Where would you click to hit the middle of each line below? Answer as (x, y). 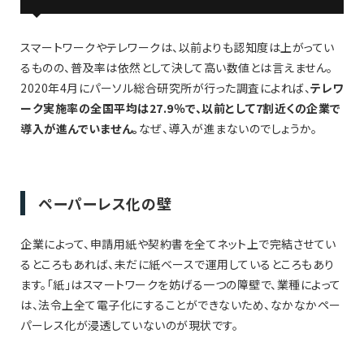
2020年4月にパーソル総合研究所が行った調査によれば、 (165, 88)
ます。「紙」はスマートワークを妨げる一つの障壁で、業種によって (181, 285)
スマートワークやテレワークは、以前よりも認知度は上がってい (178, 48)
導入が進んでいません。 (80, 129)
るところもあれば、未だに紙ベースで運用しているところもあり (178, 264)
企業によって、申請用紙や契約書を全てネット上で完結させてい (178, 244)
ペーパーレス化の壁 (105, 204)
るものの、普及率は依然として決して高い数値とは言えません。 (177, 68)
